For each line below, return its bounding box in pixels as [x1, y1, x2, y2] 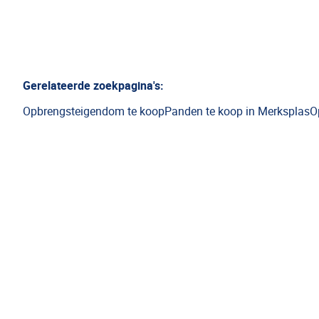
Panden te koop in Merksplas [164, 103, 310, 119]
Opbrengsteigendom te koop [23, 103, 164, 119]
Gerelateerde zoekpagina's [23, 78, 160, 93]
